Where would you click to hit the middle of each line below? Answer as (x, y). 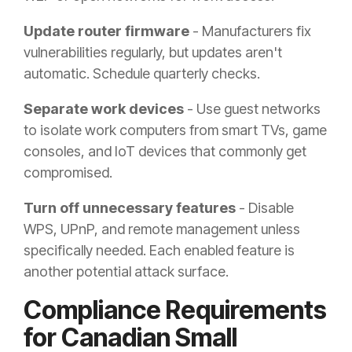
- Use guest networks (252, 109)
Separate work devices (104, 109)
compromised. (68, 173)
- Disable (265, 208)
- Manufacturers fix (250, 31)
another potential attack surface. (126, 272)
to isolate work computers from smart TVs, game (175, 130)
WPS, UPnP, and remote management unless (162, 229)
